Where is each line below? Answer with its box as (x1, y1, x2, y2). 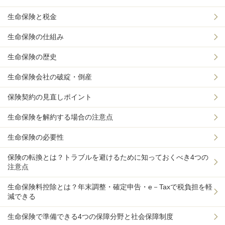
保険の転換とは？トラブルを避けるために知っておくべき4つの (8, 153, 208, 161)
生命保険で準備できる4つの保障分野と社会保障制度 (8, 212, 173, 220)
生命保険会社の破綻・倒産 (8, 72, 92, 81)
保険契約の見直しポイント (8, 92, 92, 101)
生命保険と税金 (8, 12, 57, 21)
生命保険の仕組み (8, 32, 64, 41)
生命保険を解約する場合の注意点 (8, 113, 113, 121)
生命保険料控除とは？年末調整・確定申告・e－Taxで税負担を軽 (8, 182, 212, 191)
